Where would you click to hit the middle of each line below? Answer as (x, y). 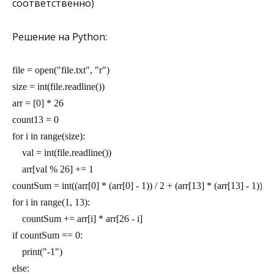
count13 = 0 (35, 119)
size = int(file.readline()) (58, 86)
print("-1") (37, 251)
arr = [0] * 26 (38, 103)
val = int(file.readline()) (62, 152)
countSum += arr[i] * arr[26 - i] (77, 218)
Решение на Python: (60, 36)
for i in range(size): (49, 136)
